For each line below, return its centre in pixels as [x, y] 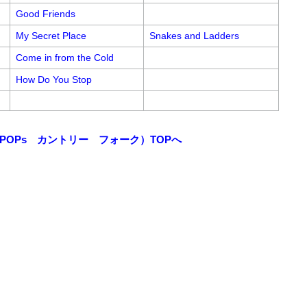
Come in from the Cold [64, 58]
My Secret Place [51, 36]
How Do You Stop [53, 79]
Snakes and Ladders [194, 36]
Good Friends [45, 14]
